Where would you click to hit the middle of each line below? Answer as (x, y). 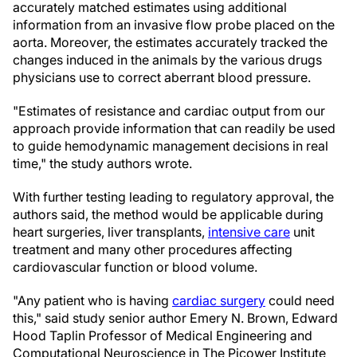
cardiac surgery (219, 300)
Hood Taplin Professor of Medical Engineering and (163, 335)
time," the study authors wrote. (102, 163)
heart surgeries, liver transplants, (110, 232)
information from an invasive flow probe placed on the (174, 25)
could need (300, 300)
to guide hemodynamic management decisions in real (171, 146)
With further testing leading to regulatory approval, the (173, 197)
